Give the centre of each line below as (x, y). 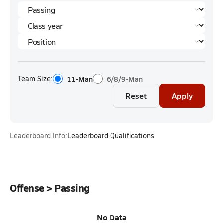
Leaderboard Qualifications (111, 136)
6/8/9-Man (125, 79)
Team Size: (35, 78)
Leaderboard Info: (39, 136)
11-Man (80, 79)
